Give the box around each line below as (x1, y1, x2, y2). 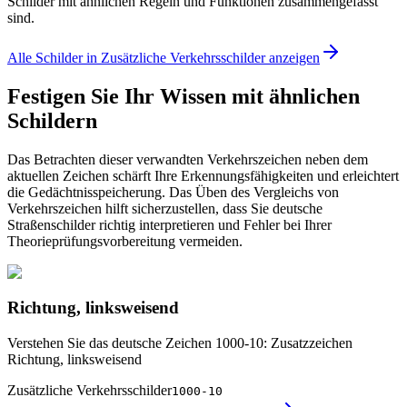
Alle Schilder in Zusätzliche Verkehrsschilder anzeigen (7, 50, 320, 66)
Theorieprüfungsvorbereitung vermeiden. (7, 233, 243, 250)
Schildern (7, 109, 97, 134)
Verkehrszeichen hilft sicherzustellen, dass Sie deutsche (7, 201, 323, 217)
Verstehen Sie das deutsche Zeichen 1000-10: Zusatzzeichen (7, 334, 352, 351)
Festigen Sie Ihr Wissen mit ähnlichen (7, 84, 360, 109)
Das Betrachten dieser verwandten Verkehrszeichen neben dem (7, 152, 368, 168)
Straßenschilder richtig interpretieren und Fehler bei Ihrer (7, 217, 332, 233)
